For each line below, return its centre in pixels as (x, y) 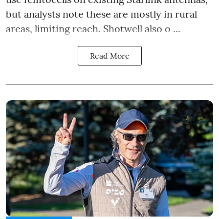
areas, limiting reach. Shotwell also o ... (93, 28)
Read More (109, 55)
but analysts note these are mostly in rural (101, 14)
